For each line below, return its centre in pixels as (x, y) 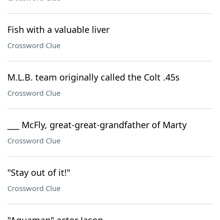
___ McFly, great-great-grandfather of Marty (97, 125)
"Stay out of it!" (39, 172)
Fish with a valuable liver (58, 29)
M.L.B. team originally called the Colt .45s (94, 77)
